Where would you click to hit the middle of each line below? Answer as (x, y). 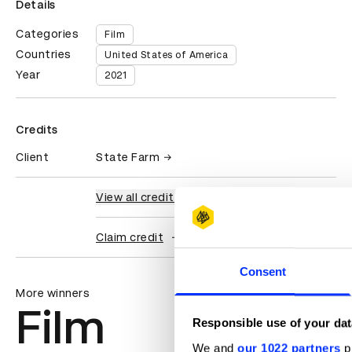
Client (32, 158)
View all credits (138, 198)
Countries (44, 55)
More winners (53, 293)
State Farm (128, 158)
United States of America (166, 55)
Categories (47, 34)
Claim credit (130, 238)
